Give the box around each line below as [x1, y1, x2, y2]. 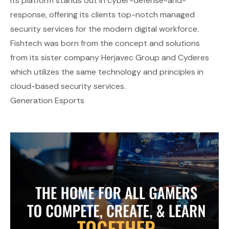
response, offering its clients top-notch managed [10, 9, 195, 20]
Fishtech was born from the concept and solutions [10, 37, 200, 49]
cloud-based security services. [10, 80, 126, 91]
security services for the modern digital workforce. [10, 23, 199, 34]
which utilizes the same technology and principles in [10, 66, 203, 77]
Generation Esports [10, 95, 84, 106]
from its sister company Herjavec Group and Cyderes [10, 52, 209, 63]
